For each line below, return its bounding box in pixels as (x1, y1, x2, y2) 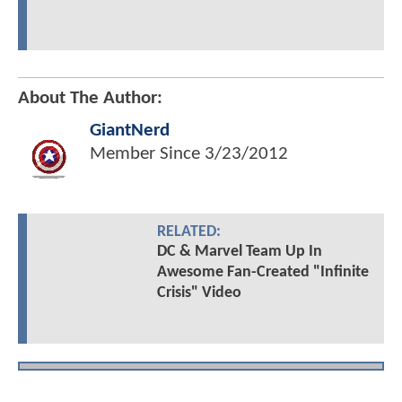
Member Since (90, 144, 205, 164)
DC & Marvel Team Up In (156, 243, 322, 261)
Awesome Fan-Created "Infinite (156, 264, 369, 282)
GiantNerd (90, 121, 170, 141)
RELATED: (156, 224, 221, 240)
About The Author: (18, 89, 162, 109)
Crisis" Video (156, 284, 241, 302)
